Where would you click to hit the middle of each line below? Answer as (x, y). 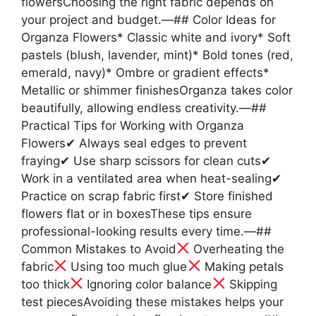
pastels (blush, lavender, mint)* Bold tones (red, (157, 55)
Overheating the (237, 249)
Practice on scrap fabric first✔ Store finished (147, 196)
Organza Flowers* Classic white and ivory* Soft (156, 37)
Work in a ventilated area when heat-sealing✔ (151, 178)
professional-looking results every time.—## (146, 231)
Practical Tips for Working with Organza (133, 125)
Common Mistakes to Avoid (99, 249)
